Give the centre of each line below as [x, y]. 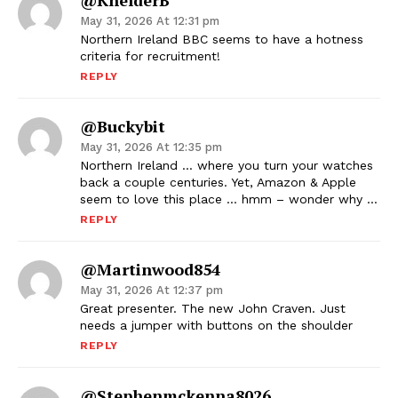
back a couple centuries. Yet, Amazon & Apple [218, 183]
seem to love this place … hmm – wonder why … [229, 199]
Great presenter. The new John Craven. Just [213, 309]
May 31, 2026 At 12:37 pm [151, 291]
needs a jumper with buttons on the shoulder [216, 326]
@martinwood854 [150, 270]
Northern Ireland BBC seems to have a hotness [222, 40]
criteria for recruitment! [150, 56]
